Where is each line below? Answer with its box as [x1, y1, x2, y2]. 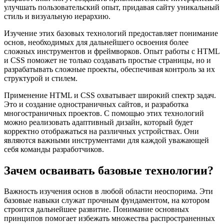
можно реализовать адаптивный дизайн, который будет [4, 117, 193, 126]
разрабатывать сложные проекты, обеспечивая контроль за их [4, 64, 215, 73]
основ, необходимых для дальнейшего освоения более [4, 37, 188, 46]
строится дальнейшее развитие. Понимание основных [4, 205, 189, 214]
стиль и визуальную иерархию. [4, 11, 110, 20]
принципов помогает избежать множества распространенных [4, 214, 215, 223]
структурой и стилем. [4, 73, 77, 82]
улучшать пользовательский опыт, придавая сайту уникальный [4, 2, 219, 11]
